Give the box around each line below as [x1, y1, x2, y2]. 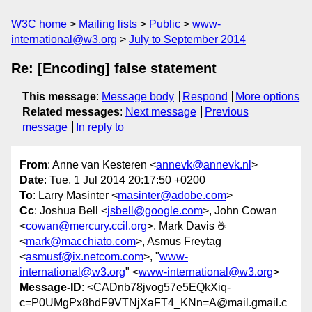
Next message [125, 106, 196, 118]
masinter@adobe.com [118, 189, 226, 202]
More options [235, 91, 300, 102]
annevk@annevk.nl [156, 159, 251, 171]
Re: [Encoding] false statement [11, 61, 217, 76]
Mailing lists [79, 18, 137, 30]
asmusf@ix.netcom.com [26, 251, 143, 263]
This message [22, 91, 96, 102]
